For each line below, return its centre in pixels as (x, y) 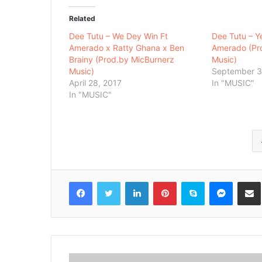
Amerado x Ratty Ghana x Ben (127, 48)
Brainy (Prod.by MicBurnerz (122, 60)
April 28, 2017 (95, 83)
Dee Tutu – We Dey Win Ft (118, 36)
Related (82, 19)
